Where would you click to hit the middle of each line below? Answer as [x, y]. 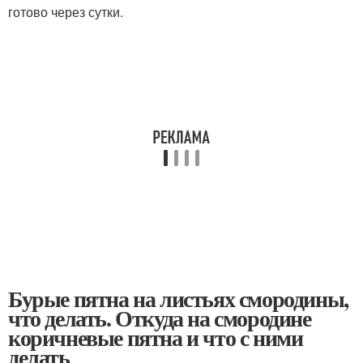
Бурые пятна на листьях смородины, [178, 298]
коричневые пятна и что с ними [156, 337]
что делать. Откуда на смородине [160, 318]
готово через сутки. [66, 11]
